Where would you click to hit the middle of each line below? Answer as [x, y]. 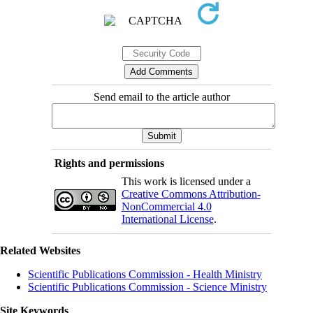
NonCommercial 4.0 [166, 206]
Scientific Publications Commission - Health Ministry [145, 274]
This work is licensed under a [186, 181]
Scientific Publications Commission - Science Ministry [147, 286]
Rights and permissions [109, 163]
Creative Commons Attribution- [191, 194]
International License [167, 219]
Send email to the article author [161, 96]
